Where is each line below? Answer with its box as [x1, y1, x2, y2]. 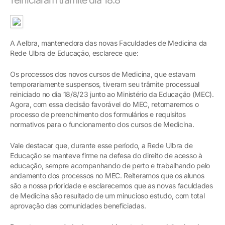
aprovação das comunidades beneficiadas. [10, 201, 146, 210]
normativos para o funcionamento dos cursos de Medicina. [10, 120, 194, 129]
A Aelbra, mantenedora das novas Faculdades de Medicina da [10, 38, 207, 47]
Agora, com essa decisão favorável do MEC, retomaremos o [10, 99, 199, 108]
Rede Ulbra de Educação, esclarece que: [10, 48, 139, 57]
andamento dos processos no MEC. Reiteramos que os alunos [10, 171, 204, 180]
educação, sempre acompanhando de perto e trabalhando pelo [10, 161, 210, 170]
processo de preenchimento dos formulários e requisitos [10, 109, 186, 119]
